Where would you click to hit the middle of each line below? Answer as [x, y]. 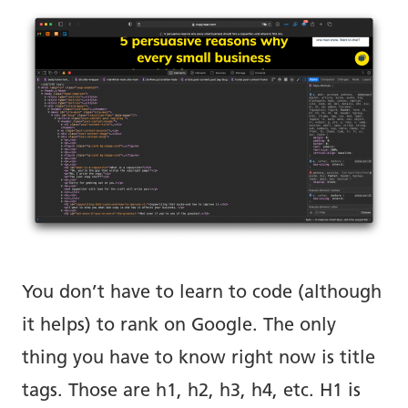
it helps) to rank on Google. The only [179, 326]
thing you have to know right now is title [199, 358]
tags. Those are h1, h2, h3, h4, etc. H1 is [191, 391]
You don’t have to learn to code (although [202, 293]
